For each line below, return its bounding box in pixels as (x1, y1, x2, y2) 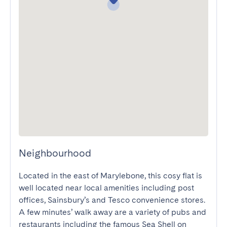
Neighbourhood (19, 147, 91, 159)
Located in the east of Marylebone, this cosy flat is (19, 171, 202, 180)
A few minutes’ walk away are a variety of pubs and (19, 207, 206, 217)
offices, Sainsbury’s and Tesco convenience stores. (19, 195, 205, 205)
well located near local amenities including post (19, 183, 194, 193)
